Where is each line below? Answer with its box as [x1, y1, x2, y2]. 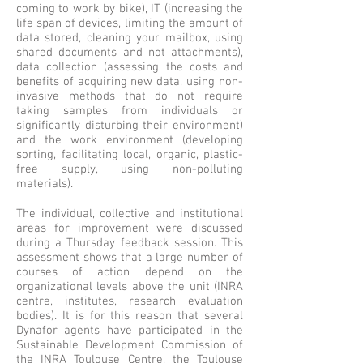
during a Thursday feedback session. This [16, 236, 243, 250]
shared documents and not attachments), [16, 45, 243, 60]
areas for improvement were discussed [16, 221, 243, 236]
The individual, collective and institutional [16, 207, 243, 221]
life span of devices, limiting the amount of [16, 16, 243, 31]
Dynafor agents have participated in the [16, 323, 243, 338]
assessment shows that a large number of [16, 250, 243, 265]
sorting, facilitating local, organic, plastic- [16, 147, 243, 162]
